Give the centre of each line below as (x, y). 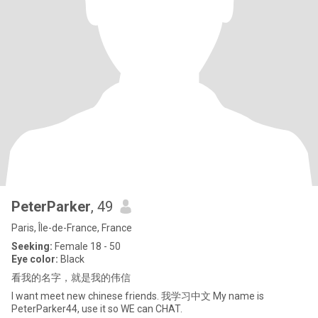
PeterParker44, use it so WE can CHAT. (97, 309)
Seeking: (32, 246)
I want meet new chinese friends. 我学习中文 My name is (138, 296)
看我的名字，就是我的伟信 (71, 278)
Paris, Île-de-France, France (72, 228)
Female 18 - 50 (87, 246)
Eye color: (35, 259)
